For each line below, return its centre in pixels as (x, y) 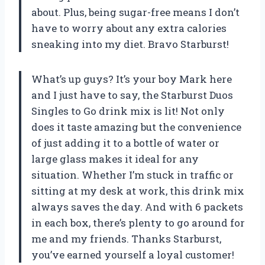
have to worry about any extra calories (129, 28)
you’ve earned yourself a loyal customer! (133, 255)
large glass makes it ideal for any (115, 159)
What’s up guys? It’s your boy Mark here (132, 79)
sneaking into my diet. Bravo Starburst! (130, 44)
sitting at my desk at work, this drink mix (138, 191)
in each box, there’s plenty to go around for (138, 223)
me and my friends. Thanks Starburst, (126, 239)
